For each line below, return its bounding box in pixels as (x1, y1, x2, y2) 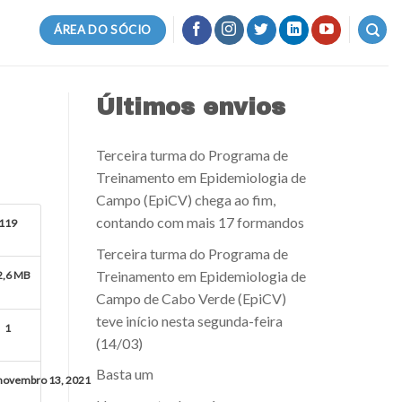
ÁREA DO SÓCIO (54, 22, 152, 37)
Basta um (96, 365, 153, 383)
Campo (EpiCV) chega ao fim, (96, 191, 275, 208)
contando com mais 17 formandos (96, 214, 304, 231)
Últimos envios (96, 95, 285, 119)
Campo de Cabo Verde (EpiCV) (96, 289, 286, 307)
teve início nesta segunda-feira (96, 311, 283, 329)
